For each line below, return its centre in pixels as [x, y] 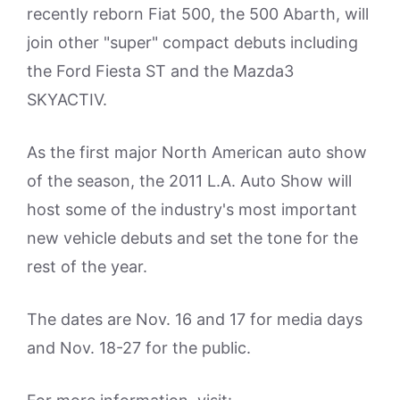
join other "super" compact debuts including [192, 42]
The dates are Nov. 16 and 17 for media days [195, 319]
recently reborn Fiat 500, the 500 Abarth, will [198, 14]
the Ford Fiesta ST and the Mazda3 [160, 71]
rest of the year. [87, 267]
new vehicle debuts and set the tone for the [192, 238]
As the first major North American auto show [197, 152]
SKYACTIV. [67, 100]
